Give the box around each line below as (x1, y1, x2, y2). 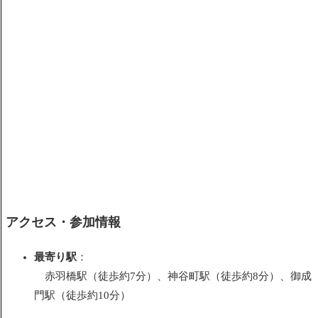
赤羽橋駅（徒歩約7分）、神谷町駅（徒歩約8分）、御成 (34, 270, 312, 282)
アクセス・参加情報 (6, 214, 121, 229)
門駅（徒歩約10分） (34, 289, 133, 301)
